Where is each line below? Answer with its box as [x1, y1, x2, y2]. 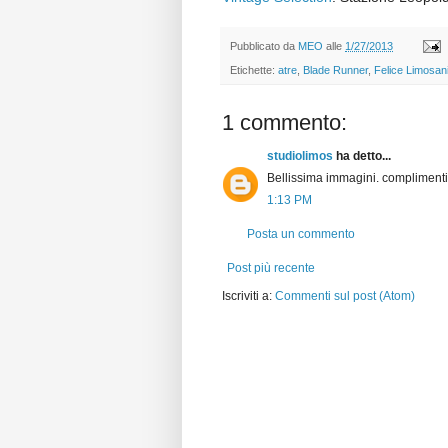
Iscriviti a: [222, 289, 275, 304]
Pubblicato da [230, 39, 298, 52]
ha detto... [333, 149, 391, 164]
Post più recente [227, 261, 315, 276]
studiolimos [267, 149, 333, 164]
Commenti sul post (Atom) [275, 289, 415, 304]
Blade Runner [303, 64, 368, 77]
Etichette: [230, 64, 278, 77]
